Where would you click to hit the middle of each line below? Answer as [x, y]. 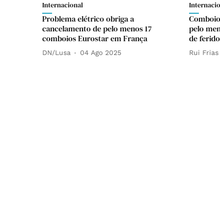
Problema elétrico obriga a [88, 18]
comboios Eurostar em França [95, 38]
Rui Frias [204, 53]
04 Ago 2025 [101, 53]
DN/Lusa [56, 53]
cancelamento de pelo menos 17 [97, 28]
